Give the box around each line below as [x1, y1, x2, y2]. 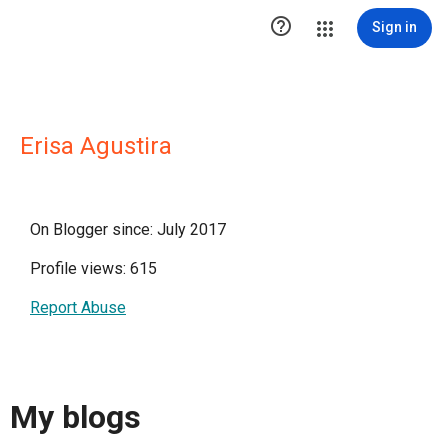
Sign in [372, 19, 417, 35]
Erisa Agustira [20, 132, 172, 160]
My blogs [10, 398, 141, 437]
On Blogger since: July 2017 [30, 220, 226, 239]
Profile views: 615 [30, 259, 157, 278]
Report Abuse [30, 298, 126, 317]
